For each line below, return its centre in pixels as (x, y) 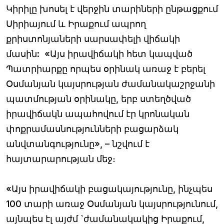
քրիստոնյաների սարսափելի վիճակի (93, 38)
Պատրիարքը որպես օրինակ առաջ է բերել (106, 68)
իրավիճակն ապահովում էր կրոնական (98, 113)
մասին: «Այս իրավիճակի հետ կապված (99, 53)
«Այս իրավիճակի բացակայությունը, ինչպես (109, 188)
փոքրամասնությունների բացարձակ (92, 128)
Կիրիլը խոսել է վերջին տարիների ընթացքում (112, 8)
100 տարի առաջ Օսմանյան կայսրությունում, (112, 203)
